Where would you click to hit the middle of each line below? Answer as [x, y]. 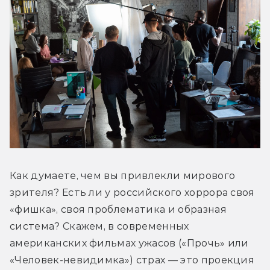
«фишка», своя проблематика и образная [118, 209]
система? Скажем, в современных [99, 226]
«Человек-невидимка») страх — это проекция [132, 260]
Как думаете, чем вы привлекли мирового [123, 175]
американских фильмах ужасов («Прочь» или [129, 243]
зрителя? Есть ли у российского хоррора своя [132, 192]
